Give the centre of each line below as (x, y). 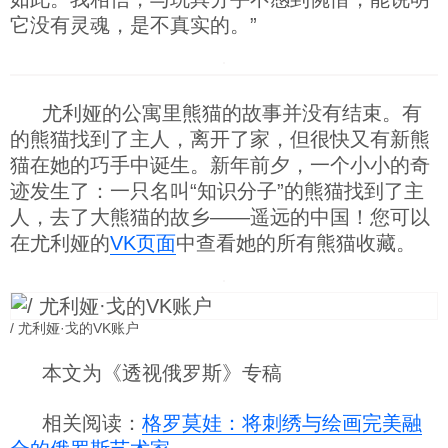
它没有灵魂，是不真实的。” (133, 25)
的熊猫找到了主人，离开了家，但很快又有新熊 (220, 139)
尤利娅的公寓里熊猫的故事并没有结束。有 (232, 113)
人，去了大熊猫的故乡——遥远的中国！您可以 (220, 217)
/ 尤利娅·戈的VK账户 (74, 328)
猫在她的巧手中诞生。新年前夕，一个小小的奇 (220, 165)
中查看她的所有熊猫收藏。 (296, 243)
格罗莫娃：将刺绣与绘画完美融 (282, 423)
